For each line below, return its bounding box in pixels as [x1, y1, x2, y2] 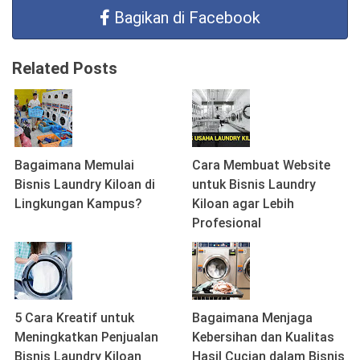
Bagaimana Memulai [14, 157, 134, 173]
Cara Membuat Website [192, 157, 330, 173]
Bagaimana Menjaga [192, 310, 313, 325]
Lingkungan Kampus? [14, 196, 142, 211]
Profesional [192, 215, 261, 231]
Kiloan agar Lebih [192, 196, 294, 211]
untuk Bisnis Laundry [192, 177, 316, 192]
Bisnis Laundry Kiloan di [14, 177, 155, 192]
